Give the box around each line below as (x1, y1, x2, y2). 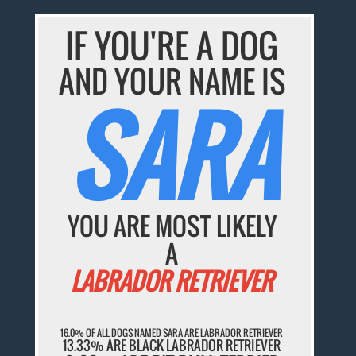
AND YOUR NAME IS (58, 59, 285, 104)
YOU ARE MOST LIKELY (67, 207, 277, 245)
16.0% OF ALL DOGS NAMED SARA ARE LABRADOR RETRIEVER (60, 325, 284, 339)
